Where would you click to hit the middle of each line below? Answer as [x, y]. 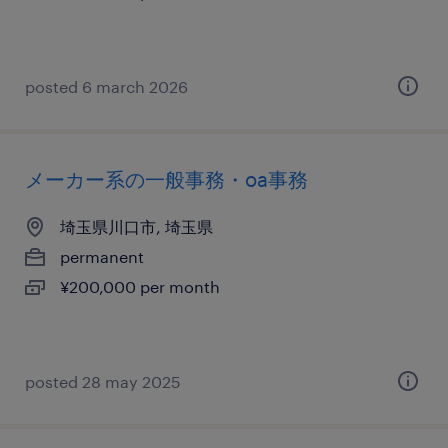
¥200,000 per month [140, 286]
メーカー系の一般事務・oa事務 [166, 179]
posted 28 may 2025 [103, 381]
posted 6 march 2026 [106, 86]
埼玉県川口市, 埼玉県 [136, 226]
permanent [102, 256]
